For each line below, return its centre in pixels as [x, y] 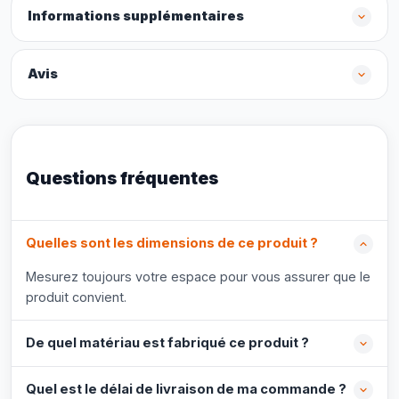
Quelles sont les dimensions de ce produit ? [172, 243]
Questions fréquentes [122, 178]
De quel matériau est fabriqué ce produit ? [167, 343]
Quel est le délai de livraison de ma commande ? [186, 389]
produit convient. [76, 297]
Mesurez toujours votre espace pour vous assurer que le [198, 277]
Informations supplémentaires [136, 16]
